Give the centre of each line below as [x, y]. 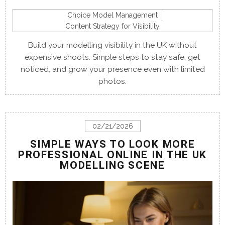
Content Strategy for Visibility [113, 26]
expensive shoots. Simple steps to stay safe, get [113, 57]
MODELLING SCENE [113, 165]
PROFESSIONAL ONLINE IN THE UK [113, 154]
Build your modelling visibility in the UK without [113, 45]
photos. [113, 81]
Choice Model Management [112, 15]
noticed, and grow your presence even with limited [113, 69]
